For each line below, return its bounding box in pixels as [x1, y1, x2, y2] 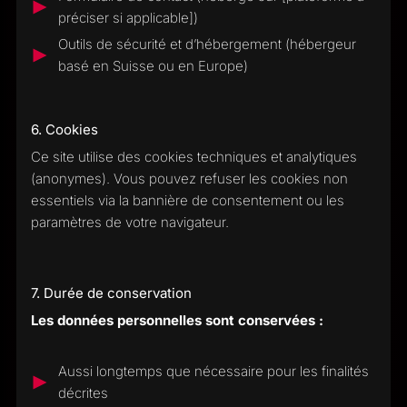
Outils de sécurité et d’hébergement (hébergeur [57, 35, 356, 53]
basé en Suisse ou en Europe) [57, 57, 248, 74]
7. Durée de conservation [30, 283, 192, 302]
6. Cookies [30, 120, 98, 138]
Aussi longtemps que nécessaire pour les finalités [57, 362, 369, 380]
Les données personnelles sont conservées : [30, 312, 323, 329]
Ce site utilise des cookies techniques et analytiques [30, 148, 357, 165]
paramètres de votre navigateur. [30, 213, 229, 231]
